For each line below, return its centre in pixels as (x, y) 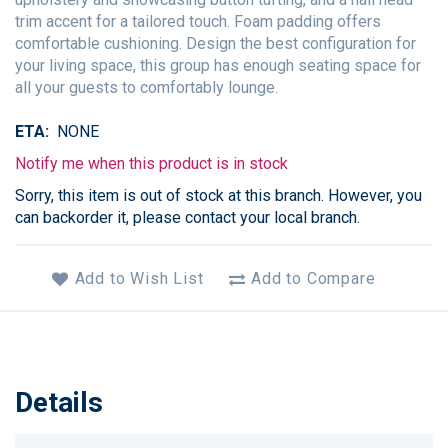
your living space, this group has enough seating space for (218, 65)
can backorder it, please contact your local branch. (187, 217)
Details (59, 402)
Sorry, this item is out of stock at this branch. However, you (218, 195)
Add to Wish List (139, 279)
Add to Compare (313, 279)
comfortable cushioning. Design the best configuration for (215, 43)
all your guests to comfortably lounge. (146, 87)
